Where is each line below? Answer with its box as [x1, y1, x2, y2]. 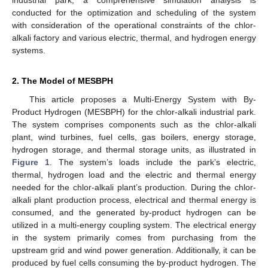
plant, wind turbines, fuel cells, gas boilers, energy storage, [12, 132, 256, 142]
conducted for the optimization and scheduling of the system [12, 7, 256, 17]
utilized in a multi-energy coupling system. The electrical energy [12, 220, 256, 230]
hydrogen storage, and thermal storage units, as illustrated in [12, 144, 256, 154]
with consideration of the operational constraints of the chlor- [12, 20, 256, 30]
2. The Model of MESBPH [12, 75, 113, 86]
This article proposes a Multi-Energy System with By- [29, 94, 256, 104]
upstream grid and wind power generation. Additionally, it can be [12, 245, 256, 255]
